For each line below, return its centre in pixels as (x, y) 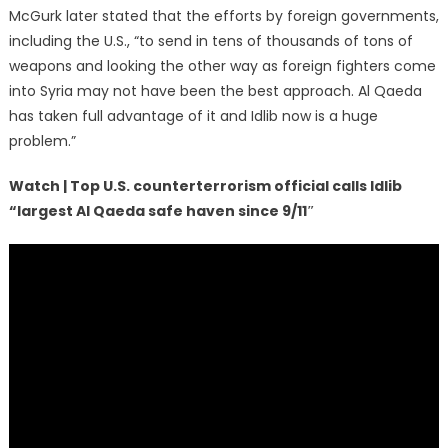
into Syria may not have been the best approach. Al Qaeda (215, 90)
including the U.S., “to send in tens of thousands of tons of (210, 40)
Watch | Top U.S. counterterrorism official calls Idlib (205, 185)
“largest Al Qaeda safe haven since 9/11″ (161, 210)
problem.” (42, 140)
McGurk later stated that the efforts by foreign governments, (223, 15)
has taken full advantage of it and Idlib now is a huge (193, 115)
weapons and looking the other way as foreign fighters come (222, 65)
